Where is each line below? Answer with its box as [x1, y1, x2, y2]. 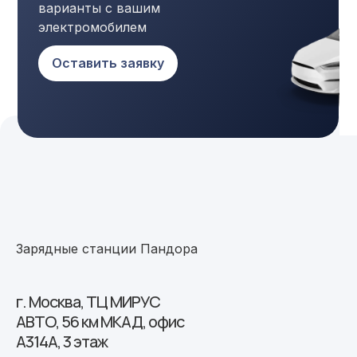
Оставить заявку [52, 54, 164, 71]
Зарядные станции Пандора [16, 240, 198, 257]
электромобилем [38, 18, 147, 35]
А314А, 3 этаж [16, 330, 108, 352]
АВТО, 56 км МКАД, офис [16, 310, 184, 332]
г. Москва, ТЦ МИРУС [16, 290, 160, 312]
